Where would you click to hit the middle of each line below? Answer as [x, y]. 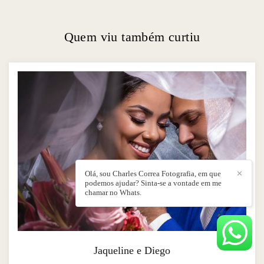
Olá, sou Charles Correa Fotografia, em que [153, 174]
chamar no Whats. [113, 192]
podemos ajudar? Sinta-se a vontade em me [153, 183]
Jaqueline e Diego [132, 251]
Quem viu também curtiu [132, 37]
